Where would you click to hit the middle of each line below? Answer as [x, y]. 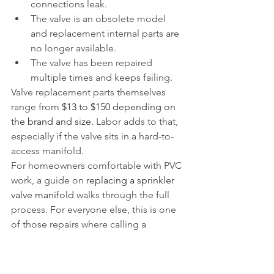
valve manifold [43, 195]
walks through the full [123, 195]
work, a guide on [49, 180]
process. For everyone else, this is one [95, 209]
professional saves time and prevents [92, 239]
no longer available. [73, 48]
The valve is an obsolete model [99, 19]
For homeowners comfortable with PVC [98, 165]
